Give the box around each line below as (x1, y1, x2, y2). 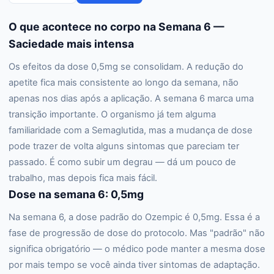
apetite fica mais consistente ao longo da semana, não (9, 77, 239, 88)
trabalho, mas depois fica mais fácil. (9, 172, 157, 183)
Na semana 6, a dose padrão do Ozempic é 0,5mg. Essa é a (9, 212, 260, 223)
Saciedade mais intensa (9, 37, 134, 50)
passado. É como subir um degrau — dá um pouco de (9, 157, 236, 168)
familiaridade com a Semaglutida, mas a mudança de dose (9, 125, 253, 136)
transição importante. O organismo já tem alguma (9, 109, 216, 120)
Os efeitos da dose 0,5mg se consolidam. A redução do (9, 61, 243, 72)
